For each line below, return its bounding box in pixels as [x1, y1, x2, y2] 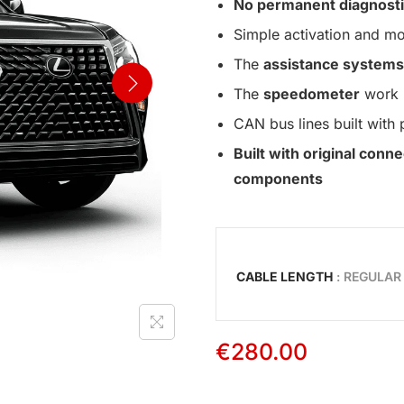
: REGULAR [336, 268, 401, 284]
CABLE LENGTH [236, 268, 333, 284]
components [234, 170, 323, 188]
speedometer [263, 85, 360, 103]
